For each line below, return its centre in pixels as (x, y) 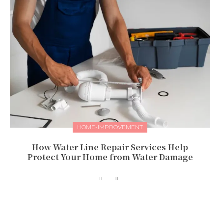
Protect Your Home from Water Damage (110, 157)
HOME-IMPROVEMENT (110, 127)
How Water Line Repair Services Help (110, 147)
